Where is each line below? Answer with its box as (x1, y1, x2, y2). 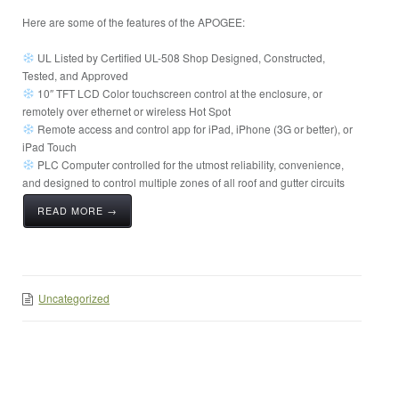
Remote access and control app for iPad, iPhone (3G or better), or (35, 121, 354, 136)
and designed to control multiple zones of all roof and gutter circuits (22, 175, 346, 190)
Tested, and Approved (22, 68, 129, 83)
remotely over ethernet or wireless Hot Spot (22, 103, 232, 118)
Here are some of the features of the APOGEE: (22, 14, 246, 29)
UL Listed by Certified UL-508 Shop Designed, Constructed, (35, 50, 326, 65)
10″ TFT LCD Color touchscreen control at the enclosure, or (35, 85, 323, 101)
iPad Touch (22, 139, 77, 154)
